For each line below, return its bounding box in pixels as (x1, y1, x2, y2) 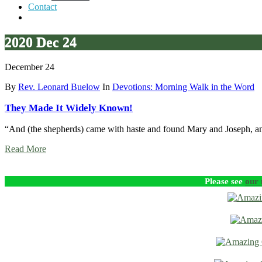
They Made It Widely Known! (5, 102, 133, 113)
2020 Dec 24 (5, 34, 77, 50)
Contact (28, 1, 57, 12)
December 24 (5, 61, 54, 72)
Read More (5, 143, 46, 154)
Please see (205, 175, 245, 186)
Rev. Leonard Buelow (18, 81, 100, 92)
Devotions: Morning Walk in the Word (112, 81, 254, 92)
